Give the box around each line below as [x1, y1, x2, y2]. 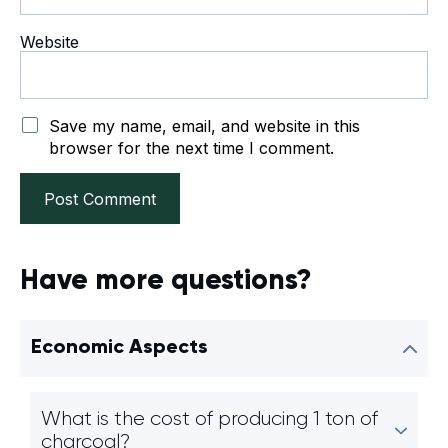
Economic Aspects [31, 338, 208, 359]
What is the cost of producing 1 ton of [41, 409, 378, 430]
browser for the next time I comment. [49, 138, 334, 159]
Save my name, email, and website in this [49, 116, 360, 137]
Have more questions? [20, 267, 312, 296]
